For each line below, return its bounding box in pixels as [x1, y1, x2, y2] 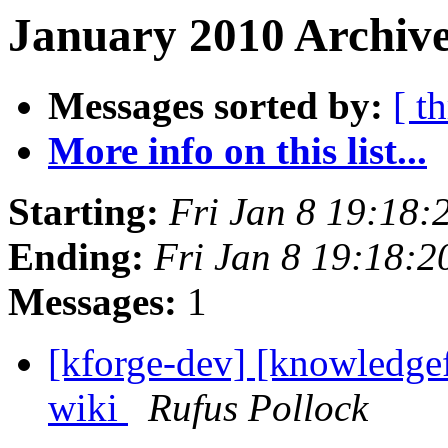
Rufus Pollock [148, 386, 368, 430]
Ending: [8, 235, 144, 279]
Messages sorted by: [48, 84, 383, 128]
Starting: [8, 190, 159, 234]
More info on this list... [48, 129, 427, 173]
